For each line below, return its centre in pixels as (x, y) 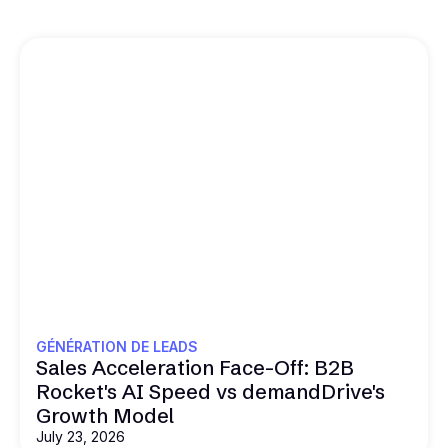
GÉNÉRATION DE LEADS (117, 346)
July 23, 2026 (80, 436)
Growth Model (105, 415)
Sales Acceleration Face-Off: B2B (195, 367)
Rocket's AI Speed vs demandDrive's (210, 391)
